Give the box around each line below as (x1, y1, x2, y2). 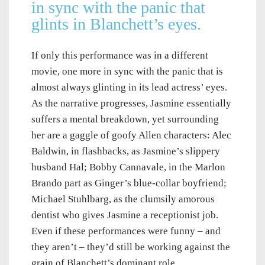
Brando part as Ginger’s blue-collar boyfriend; (31, 177, 227, 189)
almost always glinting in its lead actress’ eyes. (31, 82, 227, 93)
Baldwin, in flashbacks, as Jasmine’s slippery (31, 146, 220, 157)
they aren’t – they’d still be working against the (31, 241, 230, 253)
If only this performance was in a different (31, 50, 208, 62)
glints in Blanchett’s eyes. (31, 15, 201, 34)
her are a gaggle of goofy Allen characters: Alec (31, 130, 231, 141)
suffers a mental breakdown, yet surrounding (31, 114, 219, 125)
